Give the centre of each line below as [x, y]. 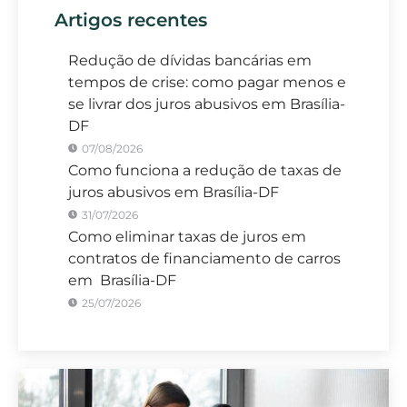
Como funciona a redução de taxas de [205, 170]
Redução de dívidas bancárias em [190, 60]
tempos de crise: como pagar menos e [207, 82]
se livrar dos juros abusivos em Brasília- [207, 104]
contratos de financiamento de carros [204, 258]
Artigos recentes [131, 20]
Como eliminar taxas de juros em [187, 236]
